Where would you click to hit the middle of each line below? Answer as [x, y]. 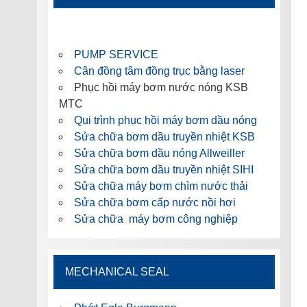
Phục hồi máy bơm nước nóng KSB [161, 88]
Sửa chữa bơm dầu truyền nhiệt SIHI [163, 170]
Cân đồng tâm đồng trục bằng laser [159, 71]
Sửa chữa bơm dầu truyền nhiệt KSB [164, 137]
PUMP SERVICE [116, 55]
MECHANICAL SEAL [117, 272]
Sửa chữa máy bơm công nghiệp [156, 219]
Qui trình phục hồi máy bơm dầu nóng [165, 121]
